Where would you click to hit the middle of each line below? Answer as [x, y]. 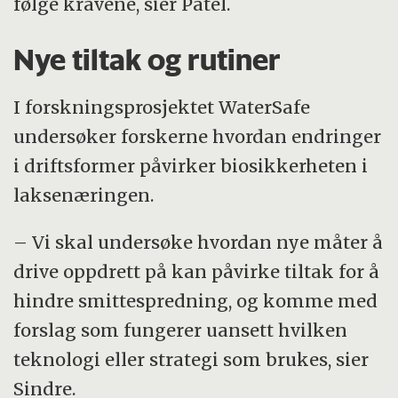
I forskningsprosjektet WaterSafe [162, 107]
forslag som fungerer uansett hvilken [181, 330]
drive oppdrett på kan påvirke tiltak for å [197, 272]
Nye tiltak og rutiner [147, 59]
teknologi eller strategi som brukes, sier [191, 360]
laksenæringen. [84, 195]
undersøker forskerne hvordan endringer [198, 137]
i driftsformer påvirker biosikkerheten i [191, 166]
